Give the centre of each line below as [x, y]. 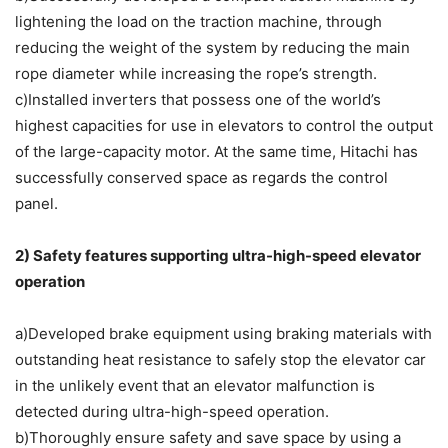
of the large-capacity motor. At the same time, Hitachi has [216, 152]
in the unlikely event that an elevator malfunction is [195, 386]
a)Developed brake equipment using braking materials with [223, 334]
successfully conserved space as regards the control [201, 178]
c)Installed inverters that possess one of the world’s [198, 100]
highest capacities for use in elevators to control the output [224, 126]
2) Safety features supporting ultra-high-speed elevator [218, 256]
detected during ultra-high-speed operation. [172, 412]
